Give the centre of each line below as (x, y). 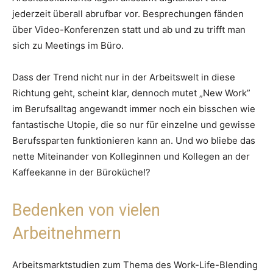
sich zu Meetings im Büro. (68, 46)
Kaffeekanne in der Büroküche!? (81, 172)
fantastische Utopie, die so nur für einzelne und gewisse (134, 125)
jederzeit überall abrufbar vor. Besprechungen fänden (128, 14)
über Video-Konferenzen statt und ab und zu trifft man (129, 30)
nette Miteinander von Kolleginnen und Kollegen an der (131, 157)
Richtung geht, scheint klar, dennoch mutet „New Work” (131, 93)
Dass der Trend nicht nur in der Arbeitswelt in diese (124, 77)
